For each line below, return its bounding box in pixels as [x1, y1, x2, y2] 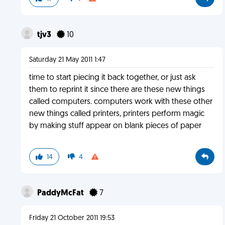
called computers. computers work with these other [29, 98, 212, 106]
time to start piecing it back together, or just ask [29, 74, 196, 82]
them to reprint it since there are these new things [29, 86, 205, 94]
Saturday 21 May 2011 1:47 [29, 56, 105, 64]
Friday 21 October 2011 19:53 [29, 214, 115, 222]
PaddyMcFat [37, 189, 85, 197]
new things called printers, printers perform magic [29, 110, 204, 118]
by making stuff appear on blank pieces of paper [29, 122, 201, 130]
